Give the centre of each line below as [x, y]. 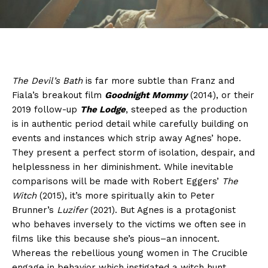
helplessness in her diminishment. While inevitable [123, 167]
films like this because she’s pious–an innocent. [116, 239]
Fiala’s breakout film [58, 95]
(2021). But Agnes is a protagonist [162, 210]
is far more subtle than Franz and [159, 81]
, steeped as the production [186, 110]
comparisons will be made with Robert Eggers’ [117, 182]
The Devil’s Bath [47, 81]
